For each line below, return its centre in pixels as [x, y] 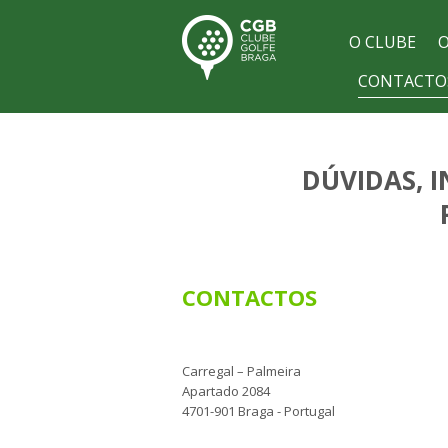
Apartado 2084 [226, 391]
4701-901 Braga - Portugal [258, 411]
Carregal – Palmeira [241, 371]
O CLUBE [382, 42]
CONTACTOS [249, 297]
